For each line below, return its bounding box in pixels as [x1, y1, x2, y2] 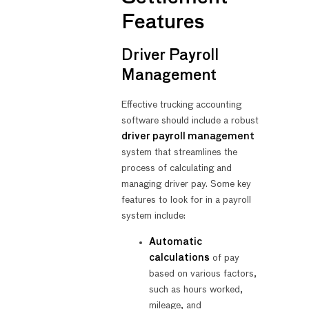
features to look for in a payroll [121, 195, 251, 206]
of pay [209, 252, 239, 263]
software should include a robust [121, 116, 259, 126]
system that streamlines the [121, 148, 237, 158]
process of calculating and [121, 163, 232, 174]
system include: [121, 211, 186, 221]
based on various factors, [148, 268, 257, 279]
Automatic [148, 237, 202, 247]
